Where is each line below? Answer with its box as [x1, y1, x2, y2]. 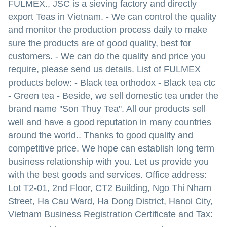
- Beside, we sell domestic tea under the [54, 91, 218, 101]
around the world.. [8, 130, 81, 140]
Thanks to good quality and [81, 130, 193, 140]
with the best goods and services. [8, 170, 143, 180]
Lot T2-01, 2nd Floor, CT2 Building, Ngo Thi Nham [8, 183, 211, 193]
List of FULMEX [134, 64, 201, 74]
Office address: [143, 170, 207, 180]
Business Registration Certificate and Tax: [42, 209, 213, 219]
